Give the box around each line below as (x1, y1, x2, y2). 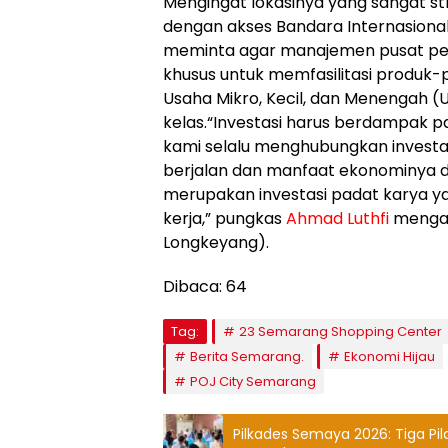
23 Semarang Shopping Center (239, 322, 442, 342)
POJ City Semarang (190, 372, 316, 392)
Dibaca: (163, 275, 222, 299)
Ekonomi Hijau (344, 347, 435, 367)
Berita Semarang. (190, 347, 304, 367)
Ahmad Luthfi (286, 207, 389, 231)
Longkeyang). (163, 231, 269, 255)
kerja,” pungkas (163, 207, 286, 231)
